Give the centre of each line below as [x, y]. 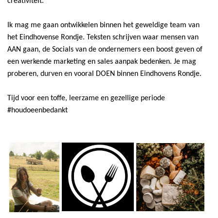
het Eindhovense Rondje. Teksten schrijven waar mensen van [103, 38]
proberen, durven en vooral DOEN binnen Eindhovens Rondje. [104, 74]
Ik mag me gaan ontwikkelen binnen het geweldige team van [103, 26]
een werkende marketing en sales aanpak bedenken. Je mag [102, 62]
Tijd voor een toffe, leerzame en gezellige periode [86, 99]
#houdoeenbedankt [37, 111]
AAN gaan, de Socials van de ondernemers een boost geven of [105, 50]
